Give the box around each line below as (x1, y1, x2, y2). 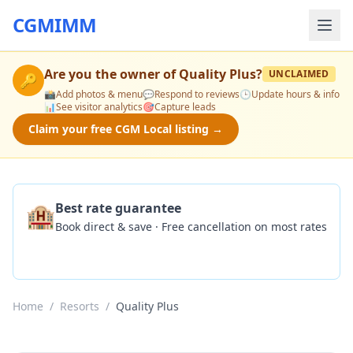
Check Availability (42, 243, 139, 258)
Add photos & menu (56, 87, 143, 101)
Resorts (60, 299, 99, 314)
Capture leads (154, 100, 216, 113)
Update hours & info (251, 87, 340, 101)
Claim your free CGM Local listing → (28, 121, 223, 136)
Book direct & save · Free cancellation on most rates (55, 219, 327, 234)
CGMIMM (13, 12, 97, 38)
